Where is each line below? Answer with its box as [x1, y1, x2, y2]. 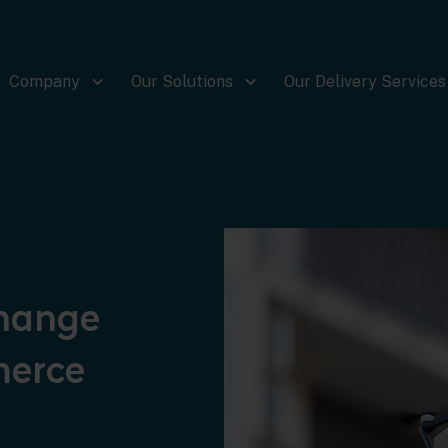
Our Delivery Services [284, 72, 446, 91]
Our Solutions [131, 72, 233, 91]
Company [9, 72, 80, 91]
